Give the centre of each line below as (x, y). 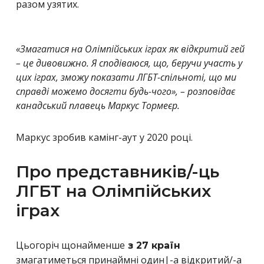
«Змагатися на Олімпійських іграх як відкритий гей (130, 49)
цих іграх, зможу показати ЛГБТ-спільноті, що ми (126, 77)
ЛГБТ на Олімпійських (113, 191)
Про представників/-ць (118, 171)
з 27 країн (153, 245)
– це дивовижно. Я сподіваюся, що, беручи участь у (129, 63)
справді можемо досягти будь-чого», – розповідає (126, 91)
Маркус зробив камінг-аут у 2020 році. (104, 137)
